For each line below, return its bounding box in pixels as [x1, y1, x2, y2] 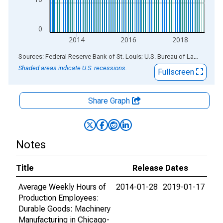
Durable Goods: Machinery [18, 204, 111, 214]
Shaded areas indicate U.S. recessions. [18, 64, 127, 72]
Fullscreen [158, 67, 196, 77]
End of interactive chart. [8, 51, 90, 61]
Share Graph [88, 96, 132, 106]
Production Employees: [18, 193, 99, 203]
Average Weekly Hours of [18, 182, 106, 192]
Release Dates [132, 163, 188, 173]
